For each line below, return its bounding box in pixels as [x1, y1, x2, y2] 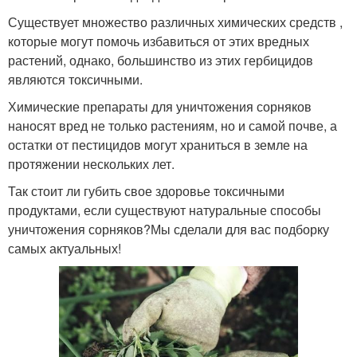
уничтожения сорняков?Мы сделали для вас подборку [8, 219, 329, 238]
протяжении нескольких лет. [8, 154, 175, 173]
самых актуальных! [8, 238, 121, 257]
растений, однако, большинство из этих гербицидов [8, 50, 313, 69]
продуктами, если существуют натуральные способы [8, 200, 321, 219]
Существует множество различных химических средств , [8, 12, 343, 31]
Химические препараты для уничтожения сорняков [8, 96, 312, 116]
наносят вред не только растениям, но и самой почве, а [8, 116, 337, 135]
